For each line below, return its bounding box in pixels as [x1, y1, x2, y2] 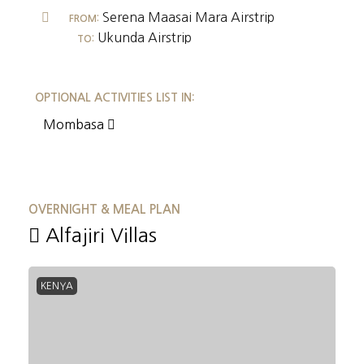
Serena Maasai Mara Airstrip [99, 11, 275, 24]
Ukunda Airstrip [94, 31, 192, 44]
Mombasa [43, 118, 107, 131]
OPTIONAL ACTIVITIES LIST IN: [35, 92, 195, 103]
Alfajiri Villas [40, 225, 157, 245]
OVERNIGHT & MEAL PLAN [28, 203, 180, 215]
